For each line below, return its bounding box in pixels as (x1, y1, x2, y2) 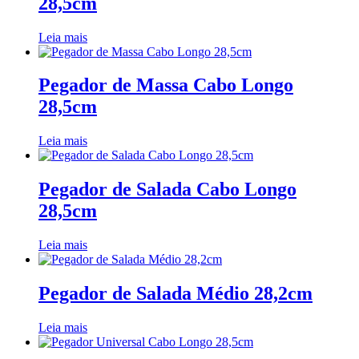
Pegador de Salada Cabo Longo (38, 179, 296, 200)
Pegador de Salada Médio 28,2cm (38, 283, 313, 305)
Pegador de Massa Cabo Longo (38, 75, 293, 96)
